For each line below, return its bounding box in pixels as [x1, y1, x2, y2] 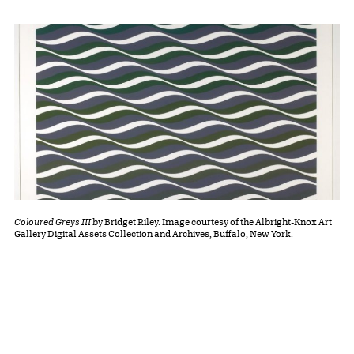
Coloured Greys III [14, 217, 91, 228]
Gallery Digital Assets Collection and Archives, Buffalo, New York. [14, 228, 293, 239]
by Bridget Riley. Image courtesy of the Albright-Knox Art [91, 217, 332, 228]
